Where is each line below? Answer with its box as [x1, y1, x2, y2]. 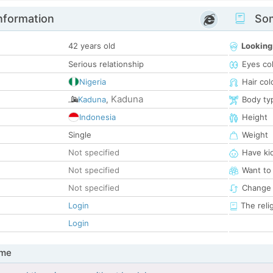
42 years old [68, 41, 115, 51]
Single [68, 130, 91, 140]
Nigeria [79, 77, 106, 87]
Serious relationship [68, 59, 144, 69]
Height [242, 112, 268, 122]
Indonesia [79, 112, 116, 122]
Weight [242, 130, 268, 140]
